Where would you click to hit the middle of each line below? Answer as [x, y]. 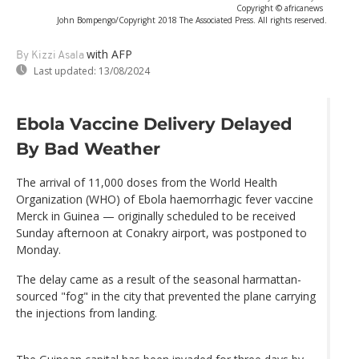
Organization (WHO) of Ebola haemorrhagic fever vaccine [165, 200]
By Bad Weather [88, 149]
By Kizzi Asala [50, 55]
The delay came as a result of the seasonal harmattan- [159, 280]
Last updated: [65, 71]
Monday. [38, 250]
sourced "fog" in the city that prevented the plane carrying [166, 296]
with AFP [109, 54]
